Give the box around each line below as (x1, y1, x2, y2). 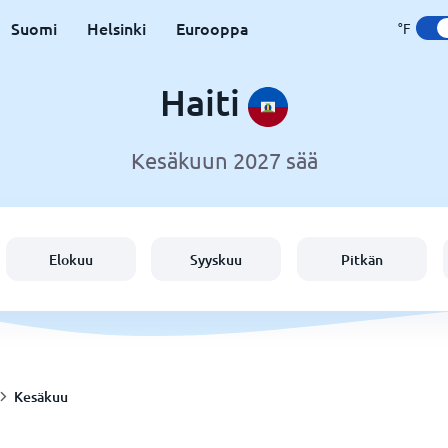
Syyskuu (190, 249, 243, 269)
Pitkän (341, 249, 384, 269)
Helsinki (86, 17, 146, 39)
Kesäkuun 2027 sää (130, 147, 318, 174)
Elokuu (48, 249, 93, 269)
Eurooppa (175, 17, 249, 39)
